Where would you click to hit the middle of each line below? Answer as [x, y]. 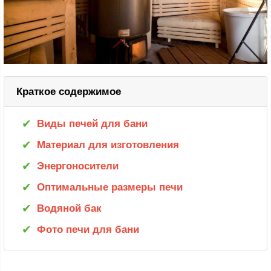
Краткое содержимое [69, 92]
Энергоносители [78, 166]
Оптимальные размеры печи [110, 188]
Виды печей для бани [92, 124]
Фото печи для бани [88, 230]
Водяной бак [69, 209]
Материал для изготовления [108, 145]
